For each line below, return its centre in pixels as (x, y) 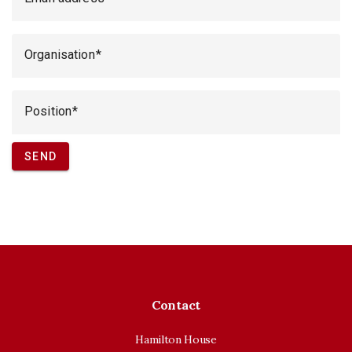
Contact (176, 305)
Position (48, 111)
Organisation (60, 55)
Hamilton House (176, 339)
